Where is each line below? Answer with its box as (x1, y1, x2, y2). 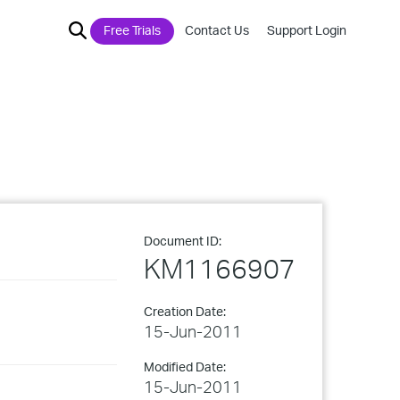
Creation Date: (144, 304, 226, 319)
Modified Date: (144, 359, 226, 374)
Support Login (267, 22, 346, 37)
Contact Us (185, 22, 249, 37)
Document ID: (144, 233, 221, 248)
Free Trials (104, 22, 161, 37)
